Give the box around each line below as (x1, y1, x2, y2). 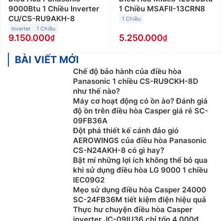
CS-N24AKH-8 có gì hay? (73, 146, 164, 155)
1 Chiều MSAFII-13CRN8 (118, 4, 205, 14)
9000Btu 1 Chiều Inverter (8, 4, 99, 14)
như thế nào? (73, 86, 120, 96)
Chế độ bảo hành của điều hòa (73, 67, 182, 76)
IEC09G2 (73, 175, 105, 185)
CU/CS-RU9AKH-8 (8, 14, 75, 24)
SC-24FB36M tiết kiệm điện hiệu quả (73, 195, 206, 205)
